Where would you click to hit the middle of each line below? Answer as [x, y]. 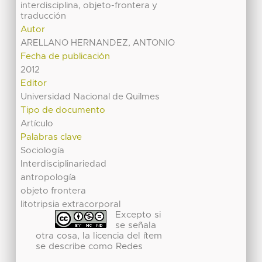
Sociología [43, 150]
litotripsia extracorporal [71, 204]
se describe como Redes [89, 247]
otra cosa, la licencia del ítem [99, 236]
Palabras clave [51, 137]
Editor [34, 83]
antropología [49, 177]
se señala [136, 225]
